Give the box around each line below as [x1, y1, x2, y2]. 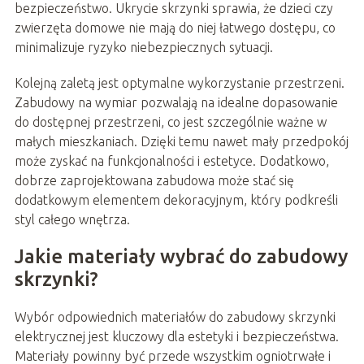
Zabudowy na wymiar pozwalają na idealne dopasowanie [14, 94, 338, 110]
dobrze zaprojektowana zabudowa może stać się [14, 172, 294, 188]
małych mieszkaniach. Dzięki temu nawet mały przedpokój [14, 133, 349, 149]
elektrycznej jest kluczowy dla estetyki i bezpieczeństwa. [14, 328, 339, 344]
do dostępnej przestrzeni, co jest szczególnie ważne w [14, 114, 327, 129]
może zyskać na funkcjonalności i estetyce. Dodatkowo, [14, 153, 329, 168]
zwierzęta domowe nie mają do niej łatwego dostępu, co [14, 19, 336, 35]
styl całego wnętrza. [14, 211, 130, 227]
